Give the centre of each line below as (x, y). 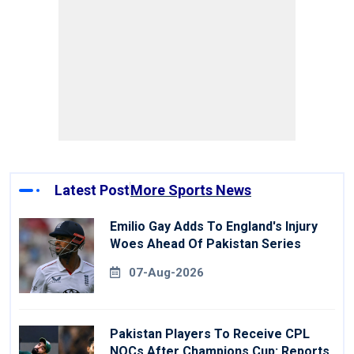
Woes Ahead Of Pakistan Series (205, 244)
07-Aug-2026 (166, 273)
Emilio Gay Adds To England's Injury (214, 227)
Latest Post (92, 190)
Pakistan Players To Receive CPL (210, 334)
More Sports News (191, 190)
